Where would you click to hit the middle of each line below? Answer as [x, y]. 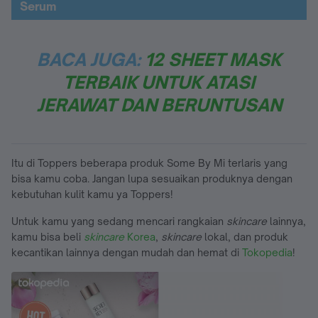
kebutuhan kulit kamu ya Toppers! [92, 194]
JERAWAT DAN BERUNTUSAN [159, 105]
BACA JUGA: [91, 59]
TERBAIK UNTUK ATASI [159, 82]
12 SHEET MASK [213, 59]
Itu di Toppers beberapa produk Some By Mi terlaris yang [149, 163]
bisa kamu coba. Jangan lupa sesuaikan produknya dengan [152, 178]
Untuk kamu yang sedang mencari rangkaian [119, 221]
